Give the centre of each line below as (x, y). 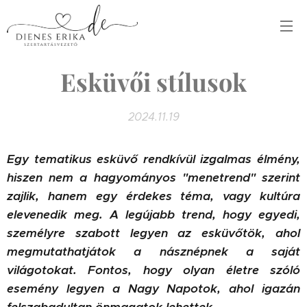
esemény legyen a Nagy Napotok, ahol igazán (153, 288)
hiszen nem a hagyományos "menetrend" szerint (153, 177)
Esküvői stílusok (153, 82)
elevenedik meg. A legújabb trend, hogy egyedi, (153, 214)
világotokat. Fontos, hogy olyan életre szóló (153, 270)
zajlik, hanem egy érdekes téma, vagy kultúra (153, 196)
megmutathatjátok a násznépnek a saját (153, 251)
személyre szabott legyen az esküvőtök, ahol (153, 233)
